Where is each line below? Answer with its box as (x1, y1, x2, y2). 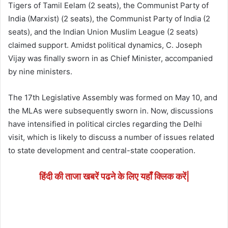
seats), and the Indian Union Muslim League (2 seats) (8, 26, 198, 37)
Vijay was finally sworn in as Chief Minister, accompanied (8, 53, 213, 63)
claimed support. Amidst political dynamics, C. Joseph (8, 40, 202, 50)
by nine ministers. (8, 66, 72, 76)
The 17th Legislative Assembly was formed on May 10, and (8, 92, 217, 102)
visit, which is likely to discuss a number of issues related (8, 132, 214, 142)
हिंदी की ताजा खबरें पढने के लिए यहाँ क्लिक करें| (39, 170, 189, 182)
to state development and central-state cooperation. (8, 145, 195, 155)
